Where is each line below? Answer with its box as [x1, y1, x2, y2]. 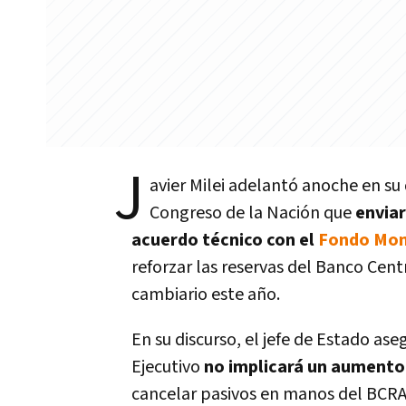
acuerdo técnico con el [131, 228, 318, 252]
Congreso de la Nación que [150, 201, 355, 225]
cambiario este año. [131, 283, 280, 306]
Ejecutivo [131, 355, 204, 379]
